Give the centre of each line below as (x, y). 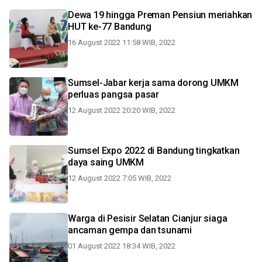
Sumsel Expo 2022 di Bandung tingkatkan (154, 151)
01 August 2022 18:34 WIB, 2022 (122, 246)
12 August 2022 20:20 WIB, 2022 (122, 110)
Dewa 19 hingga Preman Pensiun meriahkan (160, 15)
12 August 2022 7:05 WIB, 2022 (120, 178)
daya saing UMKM (106, 162)
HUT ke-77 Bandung (110, 27)
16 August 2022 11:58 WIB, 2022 (122, 42)
